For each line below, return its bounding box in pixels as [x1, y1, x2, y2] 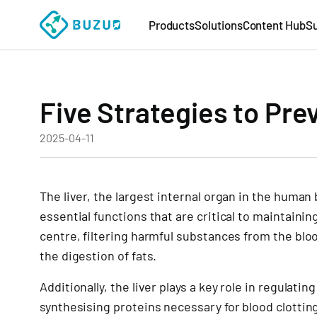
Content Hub [242, 17, 306, 32]
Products [148, 17, 195, 32]
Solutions [195, 17, 243, 32]
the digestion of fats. [40, 248, 157, 263]
